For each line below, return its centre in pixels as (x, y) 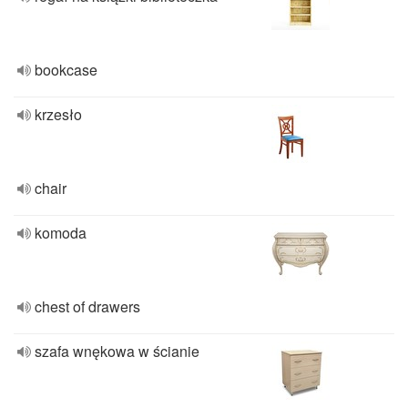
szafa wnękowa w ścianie (117, 351)
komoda (61, 233)
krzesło (58, 114)
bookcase (66, 70)
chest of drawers (87, 306)
